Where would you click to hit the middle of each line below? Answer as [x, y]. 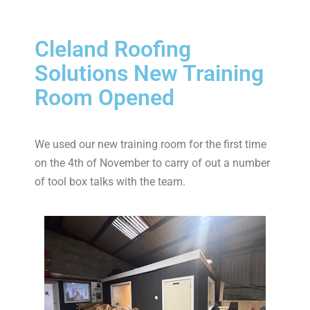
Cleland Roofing [113, 49]
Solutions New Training [149, 73]
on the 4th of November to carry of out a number [152, 163]
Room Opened [104, 98]
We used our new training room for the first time [151, 144]
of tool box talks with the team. [110, 182]
